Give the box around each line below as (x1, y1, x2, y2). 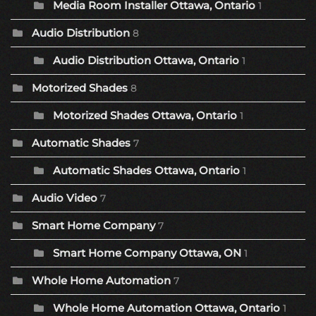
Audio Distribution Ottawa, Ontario (53, 54, 239, 68)
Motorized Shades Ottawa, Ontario (53, 109, 237, 123)
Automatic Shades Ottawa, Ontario (53, 164, 240, 178)
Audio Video (32, 191, 97, 205)
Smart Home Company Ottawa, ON (53, 246, 244, 260)
